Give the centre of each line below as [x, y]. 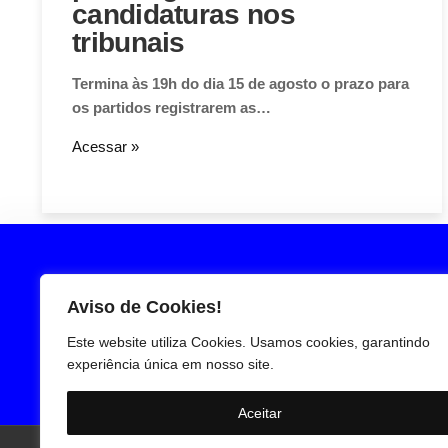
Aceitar [260, 413]
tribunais [128, 43]
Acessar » [105, 147]
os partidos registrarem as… [171, 108]
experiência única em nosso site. [170, 364]
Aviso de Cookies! [144, 307]
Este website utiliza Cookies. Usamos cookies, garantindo [248, 342]
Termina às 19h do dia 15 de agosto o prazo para [240, 84]
